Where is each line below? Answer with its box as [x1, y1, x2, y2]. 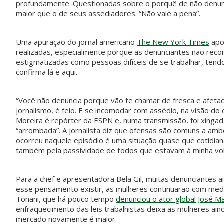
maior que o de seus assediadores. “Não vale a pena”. [16, 8, 200, 18]
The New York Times [137, 37, 209, 47]
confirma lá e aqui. [16, 67, 77, 77]
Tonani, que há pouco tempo [16, 194, 116, 204]
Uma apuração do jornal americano [16, 37, 137, 47]
